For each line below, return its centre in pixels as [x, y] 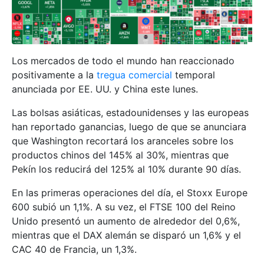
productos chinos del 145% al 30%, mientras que [120, 155]
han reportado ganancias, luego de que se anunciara [129, 127]
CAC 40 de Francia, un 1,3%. [74, 250]
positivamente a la [54, 75]
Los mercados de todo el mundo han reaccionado [123, 61]
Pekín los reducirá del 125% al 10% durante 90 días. [126, 169]
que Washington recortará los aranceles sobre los [123, 141]
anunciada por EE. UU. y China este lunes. [105, 89]
